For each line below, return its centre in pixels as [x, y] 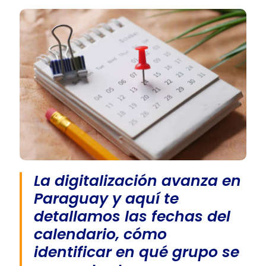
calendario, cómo [100, 234]
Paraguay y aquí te [106, 198]
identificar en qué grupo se [137, 252]
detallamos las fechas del [132, 216]
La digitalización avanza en [137, 180]
